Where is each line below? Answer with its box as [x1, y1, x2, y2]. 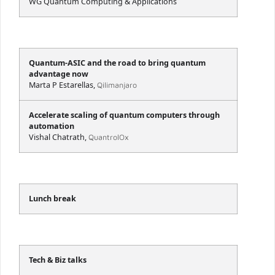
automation [29, 121, 74, 132]
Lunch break [29, 193, 76, 204]
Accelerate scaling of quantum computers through [29, 110, 220, 121]
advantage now [29, 69, 88, 80]
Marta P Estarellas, [29, 80, 97, 91]
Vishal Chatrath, [29, 132, 88, 143]
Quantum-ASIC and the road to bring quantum [29, 58, 206, 69]
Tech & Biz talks [29, 255, 87, 266]
